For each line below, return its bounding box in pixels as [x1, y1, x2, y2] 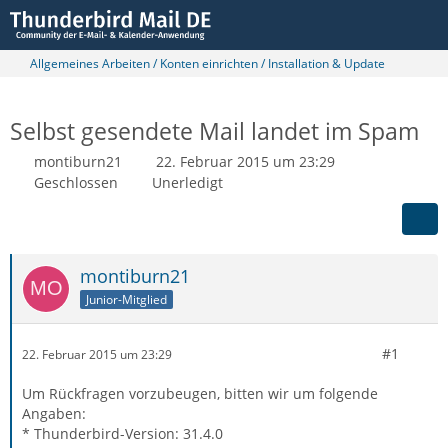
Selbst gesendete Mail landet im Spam [10, 115, 419, 147]
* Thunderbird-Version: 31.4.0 [22, 424, 223, 443]
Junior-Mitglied [86, 290, 167, 308]
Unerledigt [152, 173, 223, 192]
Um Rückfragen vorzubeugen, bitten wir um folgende [22, 384, 378, 403]
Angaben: [22, 404, 86, 423]
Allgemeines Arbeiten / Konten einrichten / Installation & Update [30, 55, 385, 72]
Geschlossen [34, 173, 118, 192]
